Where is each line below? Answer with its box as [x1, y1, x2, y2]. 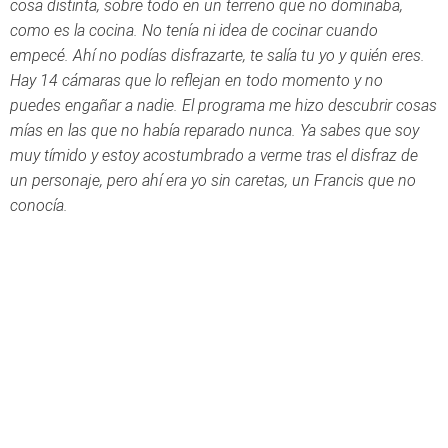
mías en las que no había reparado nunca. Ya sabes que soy [10, 121, 419, 140]
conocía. [10, 196, 68, 215]
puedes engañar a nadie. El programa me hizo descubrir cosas [10, 96, 437, 115]
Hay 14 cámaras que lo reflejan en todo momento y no [10, 71, 383, 90]
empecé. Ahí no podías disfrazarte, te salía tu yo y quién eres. [10, 46, 425, 65]
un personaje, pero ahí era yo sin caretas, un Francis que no [10, 171, 416, 190]
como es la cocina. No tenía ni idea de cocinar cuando [10, 21, 378, 40]
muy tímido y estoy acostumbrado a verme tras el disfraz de [10, 146, 418, 165]
